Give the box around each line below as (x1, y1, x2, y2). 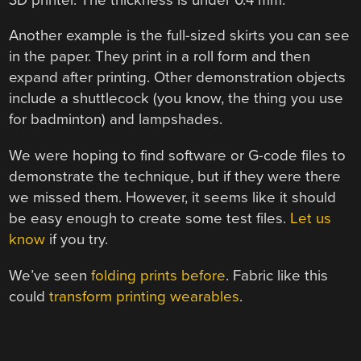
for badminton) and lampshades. (9, 110, 223, 129)
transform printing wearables (49, 287, 240, 305)
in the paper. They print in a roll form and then (9, 48, 311, 66)
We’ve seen (9, 266, 92, 284)
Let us (290, 210, 332, 228)
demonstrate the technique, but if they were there (9, 168, 342, 186)
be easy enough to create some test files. (9, 210, 291, 228)
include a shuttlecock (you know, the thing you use (9, 89, 344, 108)
